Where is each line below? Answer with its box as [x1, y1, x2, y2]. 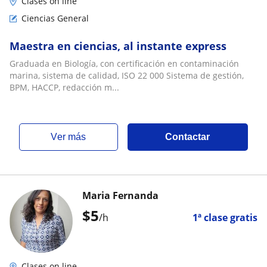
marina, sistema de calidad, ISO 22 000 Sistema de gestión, [10, 70, 244, 81]
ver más [57, 132, 86, 142]
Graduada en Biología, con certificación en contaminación [10, 58, 239, 69]
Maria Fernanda [82, 189, 159, 202]
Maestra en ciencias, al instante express [10, 39, 226, 53]
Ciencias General [21, 13, 89, 24]
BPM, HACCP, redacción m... [10, 82, 119, 93]
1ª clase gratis [193, 211, 257, 224]
